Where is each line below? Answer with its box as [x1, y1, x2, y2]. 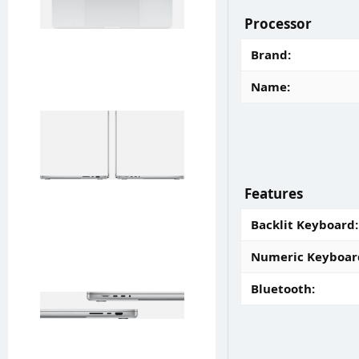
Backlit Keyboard [251, 216, 355, 232]
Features [244, 184, 303, 203]
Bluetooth [251, 280, 312, 296]
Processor [244, 14, 312, 33]
